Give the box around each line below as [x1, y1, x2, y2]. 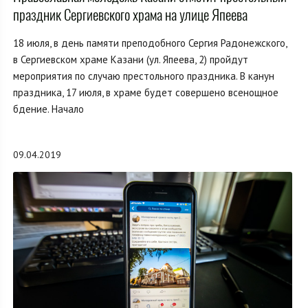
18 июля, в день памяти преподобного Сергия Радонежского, [13, 36, 287, 49]
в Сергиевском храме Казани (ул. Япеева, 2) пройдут [13, 52, 248, 66]
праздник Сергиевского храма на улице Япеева [13, 4, 247, 25]
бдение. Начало [13, 102, 84, 115]
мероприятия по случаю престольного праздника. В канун [13, 69, 274, 82]
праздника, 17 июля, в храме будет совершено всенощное [13, 85, 278, 99]
